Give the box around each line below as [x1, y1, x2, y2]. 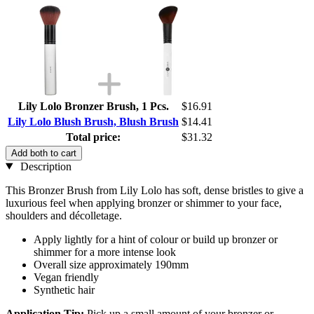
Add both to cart [11, 147, 76, 158]
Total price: [66, 130, 121, 143]
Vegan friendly [34, 271, 99, 283]
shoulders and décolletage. [6, 209, 122, 221]
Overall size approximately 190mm [34, 258, 189, 271]
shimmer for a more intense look [34, 245, 176, 258]
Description [17, 160, 71, 172]
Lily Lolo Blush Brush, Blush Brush [8, 115, 179, 128]
